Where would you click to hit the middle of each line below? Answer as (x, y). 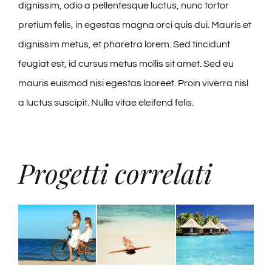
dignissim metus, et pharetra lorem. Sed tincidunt (124, 45)
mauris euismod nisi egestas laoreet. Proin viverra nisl (133, 83)
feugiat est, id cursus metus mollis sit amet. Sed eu (126, 64)
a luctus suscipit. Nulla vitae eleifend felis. (106, 103)
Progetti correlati (115, 173)
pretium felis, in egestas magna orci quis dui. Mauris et (135, 25)
